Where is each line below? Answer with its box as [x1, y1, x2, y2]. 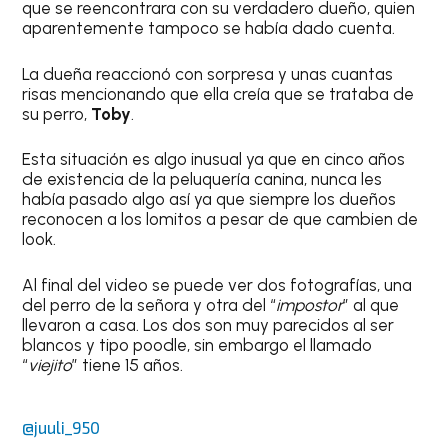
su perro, [22, 103, 92, 124]
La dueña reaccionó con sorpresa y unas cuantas [22, 63, 394, 84]
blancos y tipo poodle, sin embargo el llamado [22, 334, 373, 355]
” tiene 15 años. [72, 354, 184, 375]
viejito [28, 354, 73, 375]
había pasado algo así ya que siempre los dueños [22, 189, 397, 210]
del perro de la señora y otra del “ [22, 294, 277, 315]
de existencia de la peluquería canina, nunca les [22, 169, 383, 190]
